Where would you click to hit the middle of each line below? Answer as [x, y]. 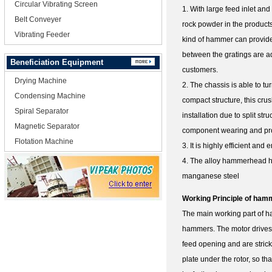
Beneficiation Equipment [57, 62]
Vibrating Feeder [42, 35]
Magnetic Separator [47, 126]
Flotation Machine [44, 141]
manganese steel [210, 176]
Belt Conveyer [38, 19]
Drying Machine [41, 81]
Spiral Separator [42, 111]
